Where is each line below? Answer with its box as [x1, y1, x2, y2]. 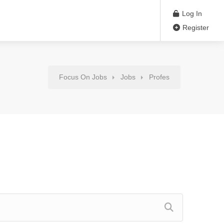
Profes [149, 73, 169, 81]
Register [180, 23, 209, 31]
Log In [180, 9, 202, 17]
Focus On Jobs [59, 73, 107, 81]
